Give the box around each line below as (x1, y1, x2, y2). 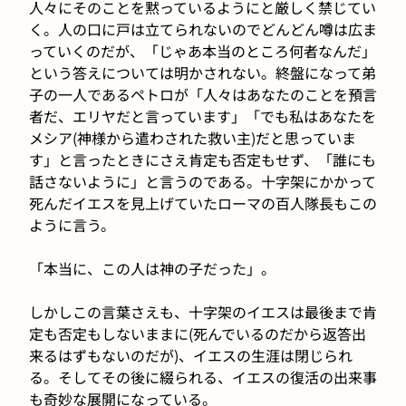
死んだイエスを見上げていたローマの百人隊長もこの (29, 191, 377, 214)
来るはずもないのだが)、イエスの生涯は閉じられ (29, 343, 353, 366)
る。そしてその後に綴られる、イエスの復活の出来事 (29, 365, 377, 388)
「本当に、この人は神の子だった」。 (29, 256, 275, 279)
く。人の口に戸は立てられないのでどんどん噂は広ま (29, 17, 377, 40)
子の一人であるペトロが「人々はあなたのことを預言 (29, 82, 377, 105)
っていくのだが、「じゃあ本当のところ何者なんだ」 (29, 39, 376, 62)
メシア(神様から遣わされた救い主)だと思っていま (29, 126, 356, 149)
